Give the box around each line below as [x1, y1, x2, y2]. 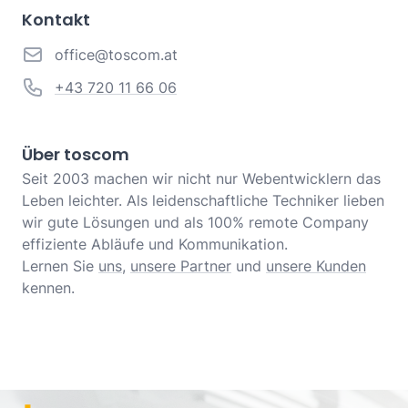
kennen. [22, 279, 75, 298]
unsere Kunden [266, 257, 366, 276]
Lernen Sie [22, 257, 98, 276]
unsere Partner [130, 257, 231, 276]
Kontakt [22, 8, 90, 32]
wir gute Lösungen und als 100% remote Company [22, 213, 369, 232]
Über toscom [22, 143, 129, 167]
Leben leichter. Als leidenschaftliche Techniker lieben [22, 191, 384, 210]
